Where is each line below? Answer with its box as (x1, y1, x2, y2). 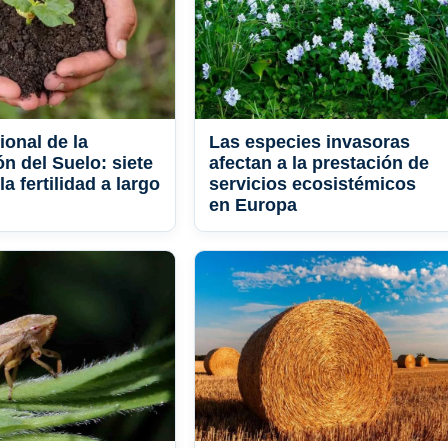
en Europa (209, 195, 297, 216)
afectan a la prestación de (209, 153, 429, 174)
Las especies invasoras (209, 132, 410, 153)
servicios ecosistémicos (209, 174, 416, 195)
